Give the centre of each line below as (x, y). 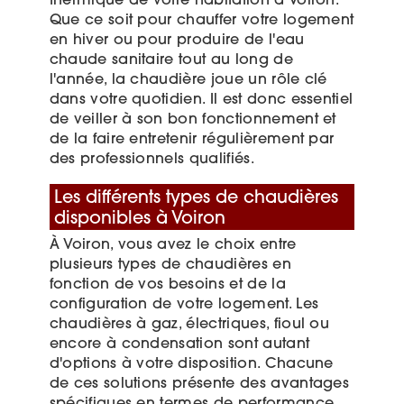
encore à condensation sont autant (179, 345)
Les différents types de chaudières (196, 198)
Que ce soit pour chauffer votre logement (202, 20)
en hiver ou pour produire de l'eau (177, 40)
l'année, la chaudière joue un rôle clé (188, 80)
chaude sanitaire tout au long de (171, 60)
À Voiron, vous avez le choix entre (173, 246)
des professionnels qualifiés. (151, 159)
